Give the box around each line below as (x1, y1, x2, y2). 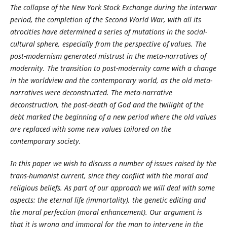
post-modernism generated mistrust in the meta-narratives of (10, 51, 206, 61)
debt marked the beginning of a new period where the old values (10, 112, 216, 122)
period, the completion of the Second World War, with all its (10, 15, 201, 24)
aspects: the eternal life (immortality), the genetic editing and (10, 195, 206, 205)
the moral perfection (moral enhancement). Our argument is (10, 207, 202, 217)
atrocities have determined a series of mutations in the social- (10, 27, 207, 36)
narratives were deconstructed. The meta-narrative (10, 88, 172, 97)
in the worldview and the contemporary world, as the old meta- (10, 75, 212, 85)
